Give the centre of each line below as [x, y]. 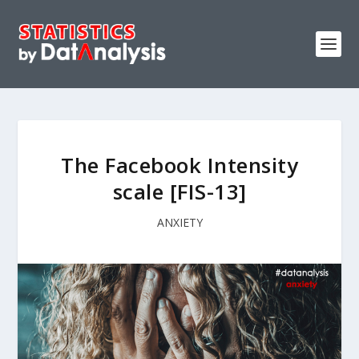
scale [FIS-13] [179, 192]
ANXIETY [179, 222]
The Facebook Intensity [179, 165]
